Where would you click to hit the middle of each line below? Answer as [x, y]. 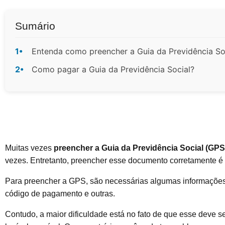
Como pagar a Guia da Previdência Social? [113, 69]
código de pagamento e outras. [61, 193]
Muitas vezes [29, 148]
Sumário [35, 26]
